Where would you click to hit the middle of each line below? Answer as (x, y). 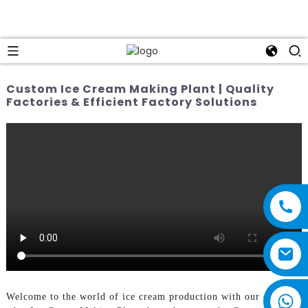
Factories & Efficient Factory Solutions (131, 102)
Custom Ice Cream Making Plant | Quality (140, 89)
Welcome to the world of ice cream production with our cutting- (152, 296)
